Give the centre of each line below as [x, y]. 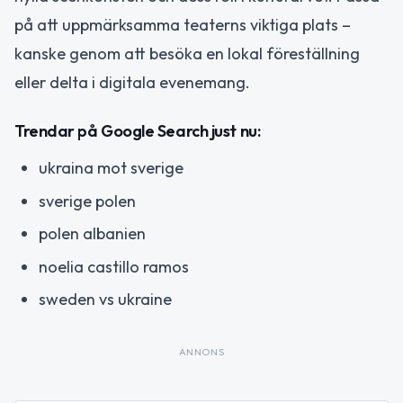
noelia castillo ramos [114, 266]
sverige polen [87, 201]
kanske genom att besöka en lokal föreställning [187, 53]
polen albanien [92, 234]
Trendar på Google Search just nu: [138, 131]
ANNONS [201, 352]
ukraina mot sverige [111, 168]
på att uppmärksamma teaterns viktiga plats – [183, 24]
